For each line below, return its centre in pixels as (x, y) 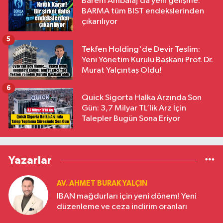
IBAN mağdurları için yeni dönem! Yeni (127, 197)
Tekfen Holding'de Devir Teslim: (141, 49)
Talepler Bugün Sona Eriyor (131, 119)
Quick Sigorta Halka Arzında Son (142, 98)
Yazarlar (30, 160)
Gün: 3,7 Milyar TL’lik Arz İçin (134, 109)
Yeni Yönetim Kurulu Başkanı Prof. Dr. (147, 60)
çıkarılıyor (100, 22)
